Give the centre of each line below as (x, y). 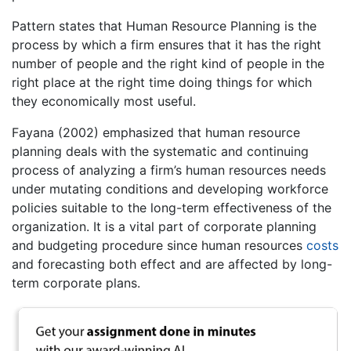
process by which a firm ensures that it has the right (166, 45)
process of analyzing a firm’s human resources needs (169, 170)
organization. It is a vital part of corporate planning (164, 227)
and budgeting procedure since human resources (159, 246)
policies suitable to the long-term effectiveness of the (172, 208)
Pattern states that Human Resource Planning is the (164, 26)
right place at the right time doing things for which (162, 83)
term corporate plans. (76, 283)
